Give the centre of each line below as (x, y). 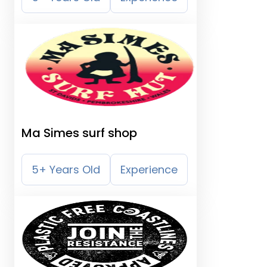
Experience (149, 170)
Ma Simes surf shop (79, 133)
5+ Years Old (66, 170)
